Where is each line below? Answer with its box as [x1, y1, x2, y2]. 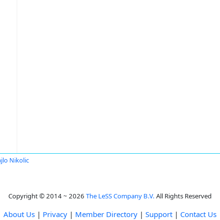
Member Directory [75, 209, 137, 219]
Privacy [43, 209, 67, 219]
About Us [3, 209, 35, 219]
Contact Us [180, 209, 217, 219]
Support [145, 209, 172, 219]
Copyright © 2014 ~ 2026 [8, 192, 86, 200]
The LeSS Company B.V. [86, 192, 155, 200]
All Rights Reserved [155, 192, 212, 200]
